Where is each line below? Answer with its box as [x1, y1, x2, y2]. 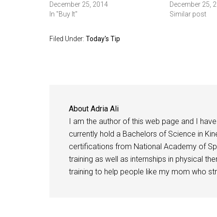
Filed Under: [49, 35, 86, 43]
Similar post [169, 10, 206, 18]
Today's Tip [86, 35, 120, 43]
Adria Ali [91, 104, 119, 113]
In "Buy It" [49, 10, 77, 18]
